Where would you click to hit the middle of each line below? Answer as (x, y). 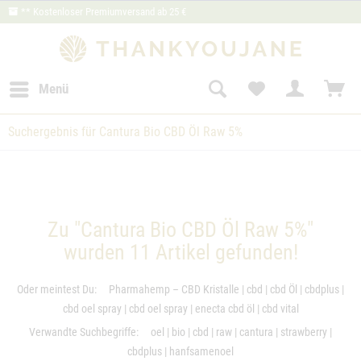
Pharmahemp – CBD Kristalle (174, 289)
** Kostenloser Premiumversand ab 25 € (102, 12)
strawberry (304, 332)
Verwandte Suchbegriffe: (84, 332)
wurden (96, 252)
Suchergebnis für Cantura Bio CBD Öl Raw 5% (125, 131)
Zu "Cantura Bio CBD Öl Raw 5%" (180, 229)
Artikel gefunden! (224, 252)
